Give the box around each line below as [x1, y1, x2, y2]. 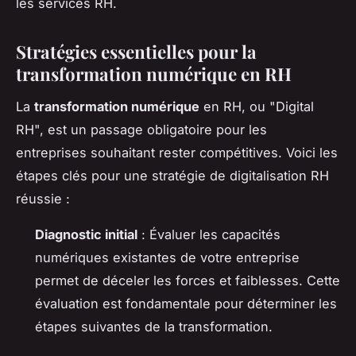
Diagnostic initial [35, 226, 137, 242]
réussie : [16, 190, 70, 207]
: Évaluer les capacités [137, 226, 281, 242]
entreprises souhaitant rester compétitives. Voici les [16, 144, 338, 161]
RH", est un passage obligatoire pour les [16, 121, 267, 137]
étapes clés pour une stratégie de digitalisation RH [16, 167, 329, 184]
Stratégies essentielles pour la [16, 39, 257, 64]
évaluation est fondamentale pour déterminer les [35, 295, 337, 311]
